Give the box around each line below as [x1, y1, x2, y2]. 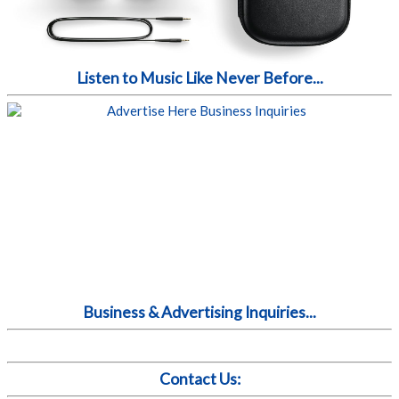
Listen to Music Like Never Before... [76, 69, 323, 88]
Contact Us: [159, 370, 240, 388]
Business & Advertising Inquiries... [83, 303, 316, 322]
